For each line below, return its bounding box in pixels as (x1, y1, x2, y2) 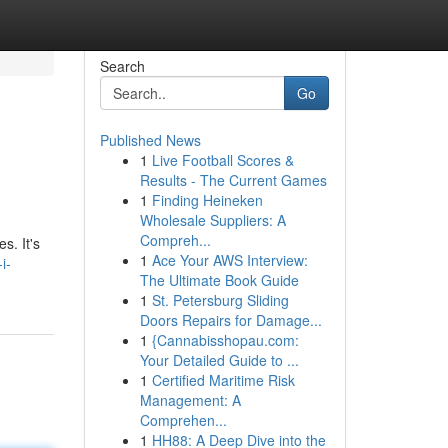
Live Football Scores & (151, 150, 294, 170)
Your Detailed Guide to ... (139, 350, 299, 370)
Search (99, 56, 145, 76)
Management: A (139, 390, 241, 410)
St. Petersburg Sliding (151, 290, 289, 310)
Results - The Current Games (139, 170, 327, 190)
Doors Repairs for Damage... (139, 310, 322, 330)
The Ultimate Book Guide (139, 270, 299, 290)
